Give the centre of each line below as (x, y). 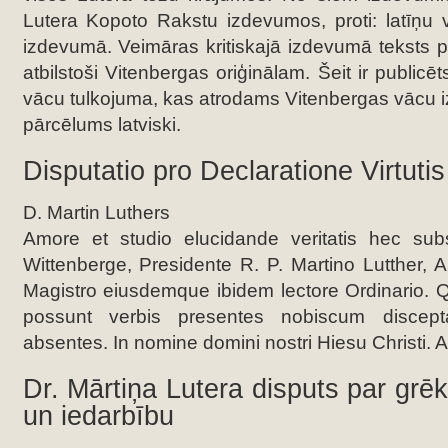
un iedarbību (98, 416)
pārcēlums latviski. (101, 124)
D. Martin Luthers (96, 212)
